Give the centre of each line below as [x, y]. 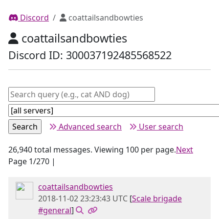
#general [55, 210]
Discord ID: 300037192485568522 [90, 55]
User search [160, 127]
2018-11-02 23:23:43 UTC [83, 198]
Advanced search [89, 127]
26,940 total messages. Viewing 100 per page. [92, 150]
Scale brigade [157, 198]
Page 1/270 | [32, 161]
